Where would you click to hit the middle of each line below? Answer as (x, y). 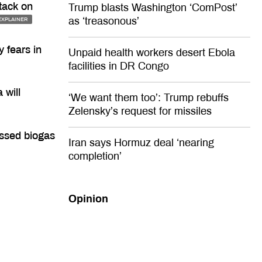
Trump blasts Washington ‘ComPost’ (153, 7)
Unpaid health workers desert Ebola (152, 52)
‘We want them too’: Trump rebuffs (149, 97)
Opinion (88, 199)
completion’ (95, 156)
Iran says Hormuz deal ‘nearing (141, 142)
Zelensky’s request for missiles (140, 111)
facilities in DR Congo (119, 66)
